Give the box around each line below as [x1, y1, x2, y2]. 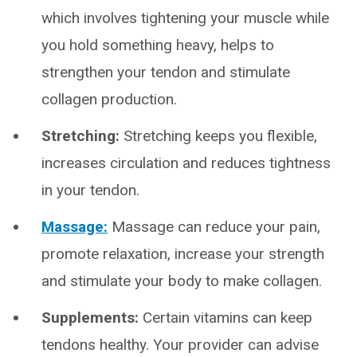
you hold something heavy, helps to [41, 36, 274, 54]
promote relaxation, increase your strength [41, 245, 324, 263]
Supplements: [41, 308, 139, 327]
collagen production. [41, 90, 177, 108]
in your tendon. [41, 181, 139, 199]
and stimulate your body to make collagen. [41, 272, 322, 290]
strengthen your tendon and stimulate [41, 63, 290, 81]
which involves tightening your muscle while [41, 9, 329, 27]
